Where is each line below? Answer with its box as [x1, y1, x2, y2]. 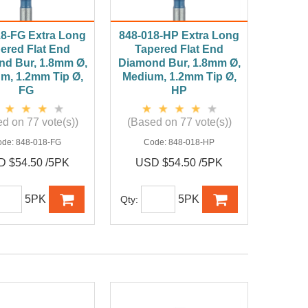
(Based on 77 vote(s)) [126, 116, 232, 129]
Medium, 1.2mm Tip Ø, [122, 71, 236, 83]
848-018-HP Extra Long [119, 30, 240, 42]
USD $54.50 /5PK [135, 157, 223, 169]
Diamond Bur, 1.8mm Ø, [118, 57, 241, 69]
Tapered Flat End [135, 43, 224, 56]
